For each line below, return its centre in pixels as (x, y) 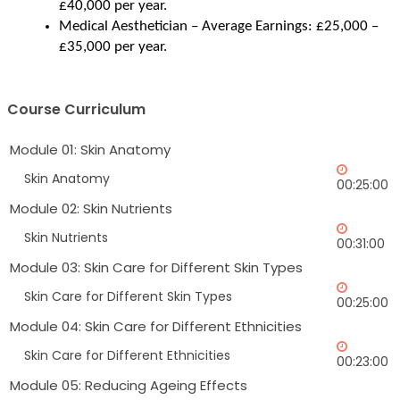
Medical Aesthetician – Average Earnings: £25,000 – (219, 27)
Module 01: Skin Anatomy (90, 150)
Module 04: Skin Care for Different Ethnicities (156, 327)
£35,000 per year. (113, 47)
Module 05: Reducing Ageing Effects (129, 386)
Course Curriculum (76, 110)
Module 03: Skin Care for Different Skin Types (156, 268)
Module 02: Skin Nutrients (91, 209)
